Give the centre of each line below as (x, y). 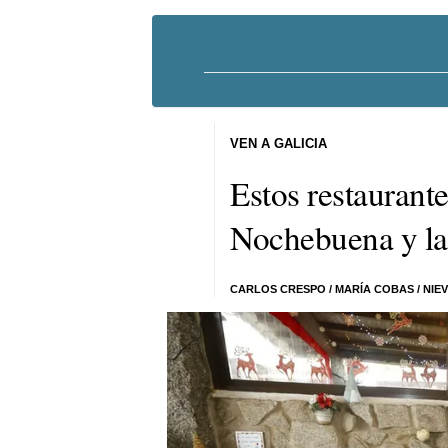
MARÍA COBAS (375, 289)
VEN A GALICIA (279, 143)
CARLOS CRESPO (278, 289)
